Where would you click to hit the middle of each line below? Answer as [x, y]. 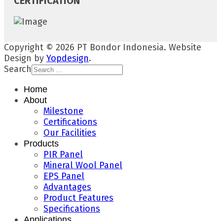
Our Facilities [70, 132]
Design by [25, 58]
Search [18, 69]
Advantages [67, 187]
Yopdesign [68, 58]
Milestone [63, 111]
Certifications [70, 122]
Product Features [78, 198]
